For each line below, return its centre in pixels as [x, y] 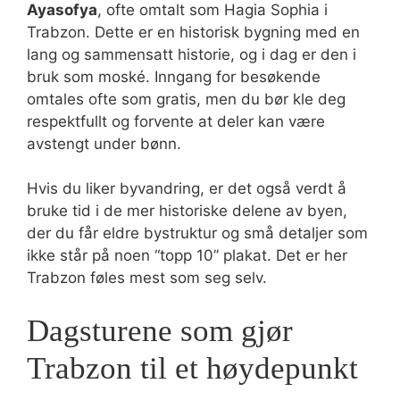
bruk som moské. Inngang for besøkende [174, 76]
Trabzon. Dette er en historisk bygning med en [193, 32]
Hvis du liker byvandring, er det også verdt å [187, 188]
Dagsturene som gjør [160, 330]
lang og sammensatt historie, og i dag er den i [192, 54]
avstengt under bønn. [104, 143]
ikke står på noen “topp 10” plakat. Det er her [187, 255]
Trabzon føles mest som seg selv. [147, 278]
